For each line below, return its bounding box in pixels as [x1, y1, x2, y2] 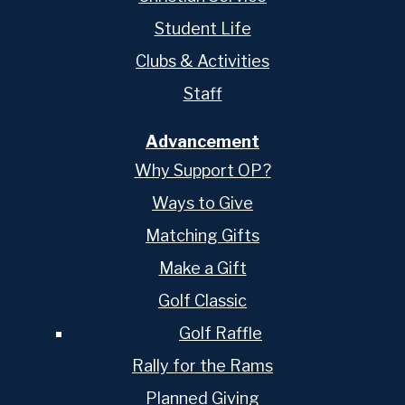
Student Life [154, 18, 251, 38]
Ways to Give [152, 193, 253, 213]
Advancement [146, 131, 259, 151]
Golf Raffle [179, 324, 262, 344]
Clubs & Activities [136, 51, 269, 71]
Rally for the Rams [132, 356, 273, 376]
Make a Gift [158, 259, 247, 278]
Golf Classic [158, 291, 247, 311]
